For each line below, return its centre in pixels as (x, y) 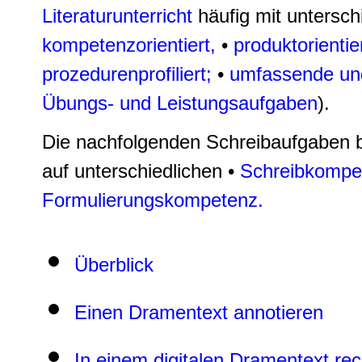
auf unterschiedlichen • (141, 171)
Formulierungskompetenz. (153, 200)
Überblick (114, 265)
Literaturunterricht (117, 16)
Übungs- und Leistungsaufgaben (180, 103)
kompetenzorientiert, (132, 45)
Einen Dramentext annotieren (199, 313)
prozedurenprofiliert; (130, 74)
